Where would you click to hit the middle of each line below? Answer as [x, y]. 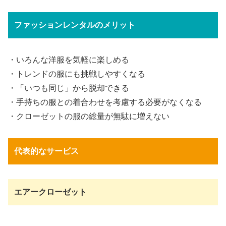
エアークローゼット [50, 192]
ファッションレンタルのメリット [75, 25]
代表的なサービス [46, 151]
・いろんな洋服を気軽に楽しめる [69, 60]
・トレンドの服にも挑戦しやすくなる [77, 74]
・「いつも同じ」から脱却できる [69, 88]
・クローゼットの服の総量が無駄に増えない [89, 117]
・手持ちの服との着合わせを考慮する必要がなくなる [105, 102]
